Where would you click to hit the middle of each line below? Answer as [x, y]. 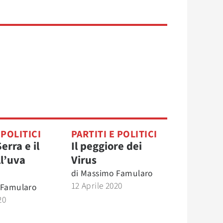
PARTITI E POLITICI [114, 134]
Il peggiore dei [106, 146]
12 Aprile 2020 [97, 186]
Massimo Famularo [116, 173]
